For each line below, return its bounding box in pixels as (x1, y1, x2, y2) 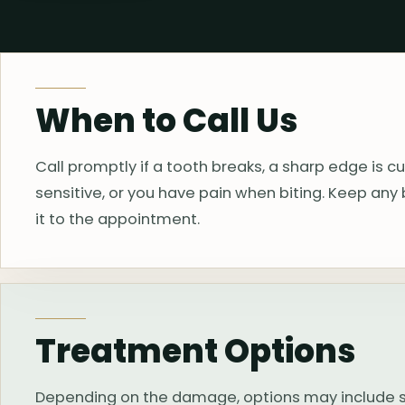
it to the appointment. (35, 209, 201, 231)
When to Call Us (35, 98, 298, 145)
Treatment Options (35, 328, 356, 375)
